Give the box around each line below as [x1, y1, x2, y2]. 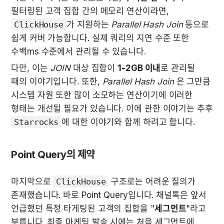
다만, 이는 [11, 63, 50, 73]
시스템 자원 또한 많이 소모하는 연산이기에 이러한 [11, 90, 193, 100]
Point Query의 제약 [11, 148, 95, 161]
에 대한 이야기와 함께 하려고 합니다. [61, 117, 195, 127]
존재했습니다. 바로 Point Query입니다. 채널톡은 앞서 [11, 190, 206, 200]
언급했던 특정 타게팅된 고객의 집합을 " [11, 203, 154, 214]
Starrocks [14, 117, 59, 127]
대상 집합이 [70, 63, 118, 73]
